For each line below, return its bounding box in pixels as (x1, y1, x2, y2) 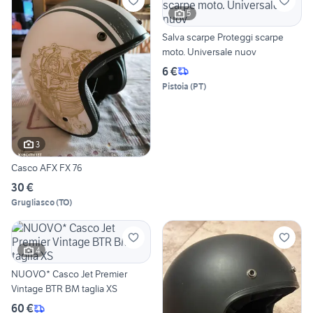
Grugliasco (11, 197, 54, 208)
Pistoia (162, 80, 189, 92)
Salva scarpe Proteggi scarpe (162, 30, 284, 43)
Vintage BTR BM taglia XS (82, 282, 117, 296)
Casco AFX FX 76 (11, 161, 82, 175)
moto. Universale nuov (162, 45, 256, 58)
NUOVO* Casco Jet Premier (11, 268, 127, 281)
